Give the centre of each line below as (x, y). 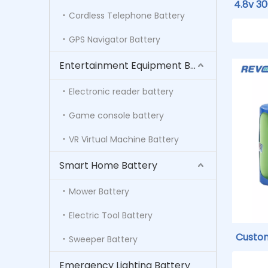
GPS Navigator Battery (115, 39)
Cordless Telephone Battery (127, 15)
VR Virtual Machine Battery (124, 139)
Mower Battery (99, 191)
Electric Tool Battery (111, 215)
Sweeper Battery (103, 239)
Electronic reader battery (121, 91)
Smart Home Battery (108, 165)
